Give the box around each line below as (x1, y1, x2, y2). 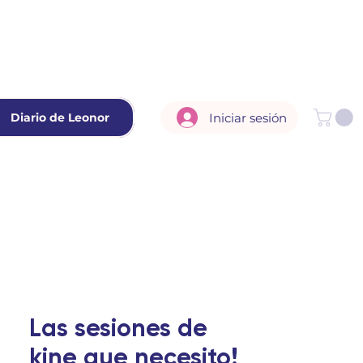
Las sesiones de (29, 314, 207, 343)
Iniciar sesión (209, 109, 287, 126)
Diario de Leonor (10, 110, 109, 125)
